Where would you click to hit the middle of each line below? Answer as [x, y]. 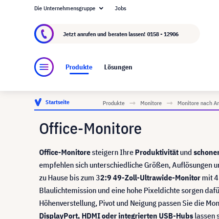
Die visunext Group [146, 14]
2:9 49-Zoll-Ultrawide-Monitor [150, 177]
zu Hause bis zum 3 [70, 177]
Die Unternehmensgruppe [65, 8]
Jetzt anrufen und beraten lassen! [105, 34]
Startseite [57, 102]
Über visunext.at [70, 14]
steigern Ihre [113, 152]
